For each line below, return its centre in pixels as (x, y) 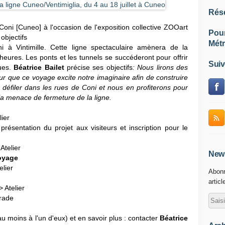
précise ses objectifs (99, 67)
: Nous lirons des (160, 67)
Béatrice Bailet (39, 67)
